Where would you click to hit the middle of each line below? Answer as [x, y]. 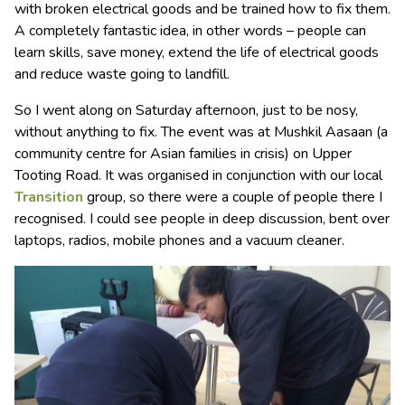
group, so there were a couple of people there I [233, 197]
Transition [49, 197]
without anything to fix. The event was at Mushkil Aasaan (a [201, 132]
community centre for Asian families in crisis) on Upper [183, 154]
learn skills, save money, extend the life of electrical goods [197, 52]
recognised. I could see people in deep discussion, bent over [202, 219]
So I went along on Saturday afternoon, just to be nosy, [186, 110]
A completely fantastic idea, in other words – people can [190, 31]
